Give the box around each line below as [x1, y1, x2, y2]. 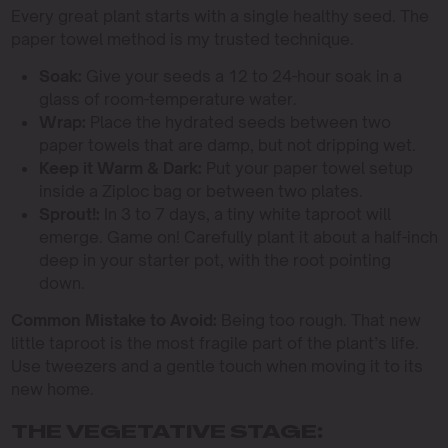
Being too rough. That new [216, 310, 421, 331]
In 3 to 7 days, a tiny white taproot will [99, 204, 391, 225]
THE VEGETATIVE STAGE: [10, 424, 323, 444]
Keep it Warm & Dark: [38, 158, 202, 179]
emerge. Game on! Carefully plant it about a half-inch [38, 227, 438, 248]
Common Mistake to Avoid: [10, 310, 217, 331]
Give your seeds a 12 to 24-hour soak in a [81, 66, 402, 87]
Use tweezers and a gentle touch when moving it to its [10, 356, 423, 377]
